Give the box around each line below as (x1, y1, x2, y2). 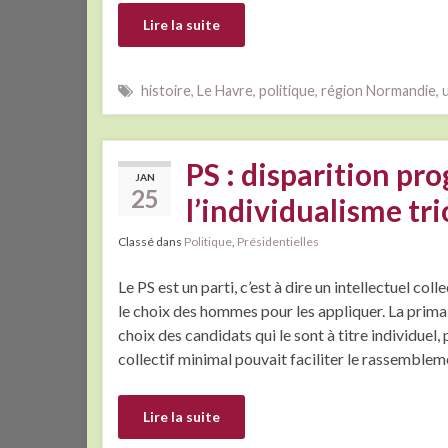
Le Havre (197, 82, 253, 100)
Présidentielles (237, 234, 319, 250)
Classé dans (118, 234, 184, 250)
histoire (141, 82, 191, 100)
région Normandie (321, 82, 436, 100)
